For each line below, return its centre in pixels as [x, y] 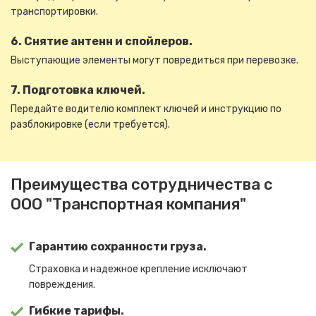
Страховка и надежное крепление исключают [139, 269]
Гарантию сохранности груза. [118, 247]
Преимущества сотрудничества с [142, 184]
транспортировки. [54, 12]
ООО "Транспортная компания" [128, 204]
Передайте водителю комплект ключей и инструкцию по [146, 109]
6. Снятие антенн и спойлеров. [102, 41]
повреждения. [62, 285]
